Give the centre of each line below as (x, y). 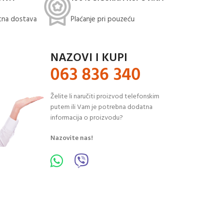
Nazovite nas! (71, 139)
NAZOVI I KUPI (89, 58)
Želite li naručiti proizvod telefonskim (105, 97)
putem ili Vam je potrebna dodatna (101, 108)
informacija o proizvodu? (86, 118)
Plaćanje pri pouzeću (103, 19)
